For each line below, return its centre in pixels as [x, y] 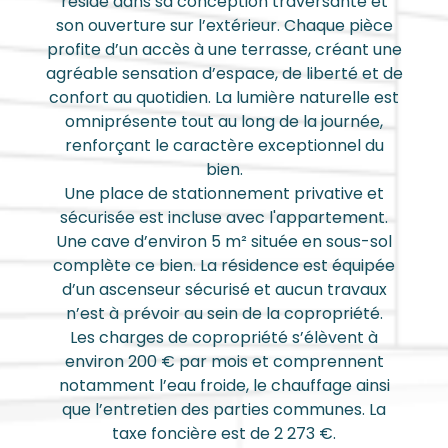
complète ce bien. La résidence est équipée [224, 265]
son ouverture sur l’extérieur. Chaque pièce [224, 25]
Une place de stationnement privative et [224, 193]
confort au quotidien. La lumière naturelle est [224, 97]
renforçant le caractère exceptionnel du [224, 145]
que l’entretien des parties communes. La [224, 409]
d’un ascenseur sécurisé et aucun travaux [224, 289]
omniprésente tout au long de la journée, [224, 121]
